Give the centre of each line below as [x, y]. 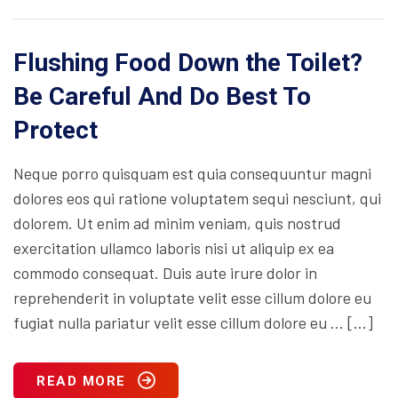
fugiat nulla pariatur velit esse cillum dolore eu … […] [193, 322]
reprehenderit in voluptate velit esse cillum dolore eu [192, 297]
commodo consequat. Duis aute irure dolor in [165, 272]
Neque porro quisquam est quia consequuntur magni [192, 173]
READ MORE [81, 381]
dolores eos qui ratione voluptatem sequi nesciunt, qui [197, 198]
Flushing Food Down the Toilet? [188, 62]
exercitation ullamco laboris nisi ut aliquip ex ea [174, 247]
